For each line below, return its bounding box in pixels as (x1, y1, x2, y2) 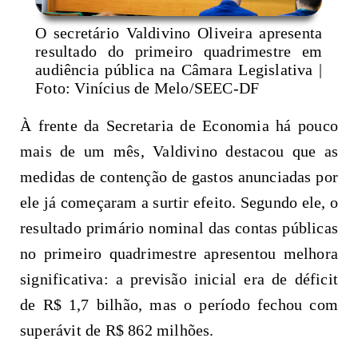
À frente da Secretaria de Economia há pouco (20, 116, 338, 134)
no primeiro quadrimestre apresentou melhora (20, 244, 338, 262)
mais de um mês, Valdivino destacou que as (20, 141, 338, 160)
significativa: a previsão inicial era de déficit (20, 269, 338, 288)
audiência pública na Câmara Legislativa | (35, 60, 323, 78)
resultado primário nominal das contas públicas (20, 218, 338, 237)
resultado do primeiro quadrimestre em (35, 42, 323, 60)
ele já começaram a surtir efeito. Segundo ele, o (20, 193, 338, 211)
